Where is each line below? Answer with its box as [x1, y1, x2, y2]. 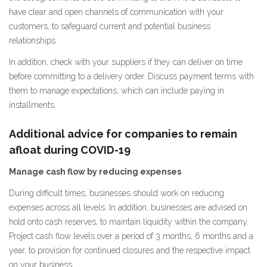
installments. [9, 100, 56, 110]
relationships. [9, 36, 57, 45]
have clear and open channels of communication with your [9, 7, 223, 17]
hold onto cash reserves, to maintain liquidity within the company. [9, 216, 249, 226]
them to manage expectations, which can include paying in [9, 85, 224, 95]
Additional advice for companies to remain [9, 127, 237, 140]
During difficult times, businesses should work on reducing [9, 188, 224, 198]
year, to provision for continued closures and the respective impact [9, 245, 250, 255]
